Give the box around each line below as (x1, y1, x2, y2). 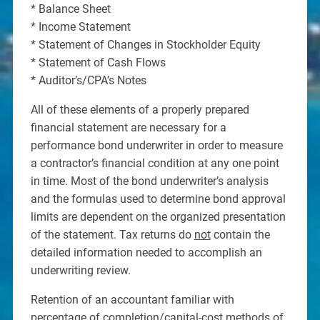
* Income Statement (30, 19, 131, 34)
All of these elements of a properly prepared (30, 102, 249, 116)
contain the (210, 227, 270, 241)
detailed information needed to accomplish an (30, 245, 262, 259)
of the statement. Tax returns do (30, 227, 194, 241)
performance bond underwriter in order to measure (30, 138, 283, 152)
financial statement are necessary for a (30, 120, 226, 134)
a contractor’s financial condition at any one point (30, 156, 279, 170)
